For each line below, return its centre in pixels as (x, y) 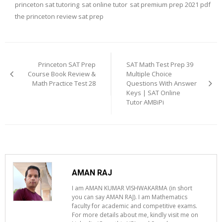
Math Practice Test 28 (64, 83)
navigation (37, 62)
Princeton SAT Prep (67, 64)
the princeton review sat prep (59, 17)
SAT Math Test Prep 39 (160, 64)
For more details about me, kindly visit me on (135, 215)
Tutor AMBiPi (145, 102)
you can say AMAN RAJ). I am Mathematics (130, 197)
